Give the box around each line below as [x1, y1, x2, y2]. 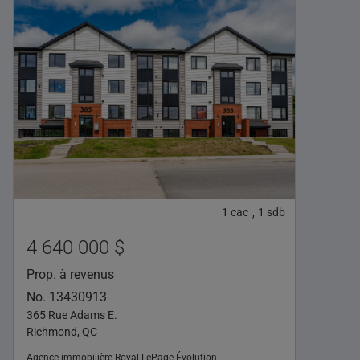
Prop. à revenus [27, 266, 114, 282]
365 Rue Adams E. [27, 308, 117, 322]
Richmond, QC [27, 325, 97, 339]
